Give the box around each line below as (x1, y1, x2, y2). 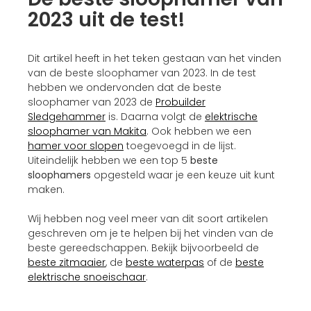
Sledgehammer (28, 109, 106, 124)
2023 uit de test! (28, 6, 185, 33)
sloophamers (28, 167, 91, 182)
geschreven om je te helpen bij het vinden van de (28, 226, 274, 240)
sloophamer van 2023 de (28, 94, 155, 109)
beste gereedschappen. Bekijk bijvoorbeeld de (28, 240, 259, 255)
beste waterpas (126, 255, 204, 269)
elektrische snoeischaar (28, 269, 146, 284)
